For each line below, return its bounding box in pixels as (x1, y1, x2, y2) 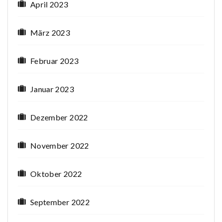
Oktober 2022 (30, 169, 82, 179)
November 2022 (30, 141, 89, 151)
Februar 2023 (30, 56, 79, 66)
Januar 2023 (30, 84, 74, 94)
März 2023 (30, 28, 70, 38)
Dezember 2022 (30, 112, 88, 122)
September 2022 (30, 197, 90, 207)
